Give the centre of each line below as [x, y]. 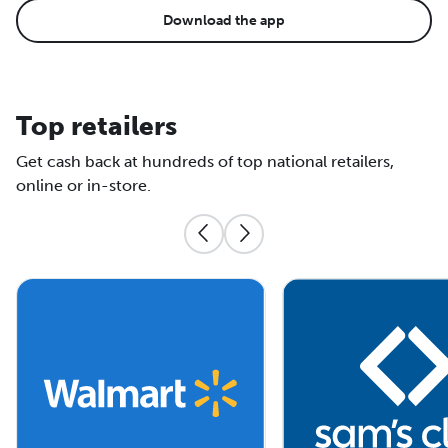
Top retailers [96, 127]
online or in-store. [83, 186]
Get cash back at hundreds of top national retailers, [205, 162]
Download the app [224, 21]
